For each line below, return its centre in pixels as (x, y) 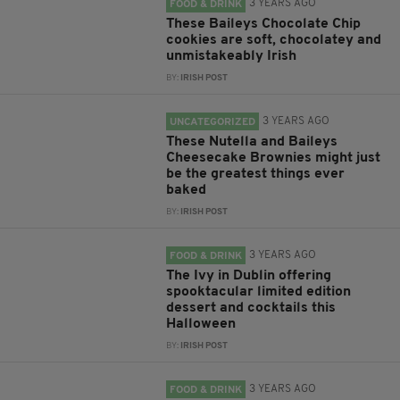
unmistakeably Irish (232, 56)
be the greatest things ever (256, 174)
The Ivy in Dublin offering (249, 276)
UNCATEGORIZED (213, 122)
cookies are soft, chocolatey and (274, 40)
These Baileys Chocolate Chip (264, 24)
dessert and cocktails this (251, 308)
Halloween (201, 324)
